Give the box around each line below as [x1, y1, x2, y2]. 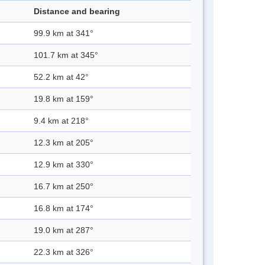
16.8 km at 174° [34, 203, 93, 214]
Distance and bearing [34, 7, 120, 17]
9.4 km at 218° [34, 116, 89, 126]
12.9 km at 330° [34, 160, 93, 170]
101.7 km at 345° [34, 50, 98, 60]
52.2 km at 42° [34, 72, 89, 82]
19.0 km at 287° [34, 225, 93, 235]
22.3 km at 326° [34, 247, 93, 257]
